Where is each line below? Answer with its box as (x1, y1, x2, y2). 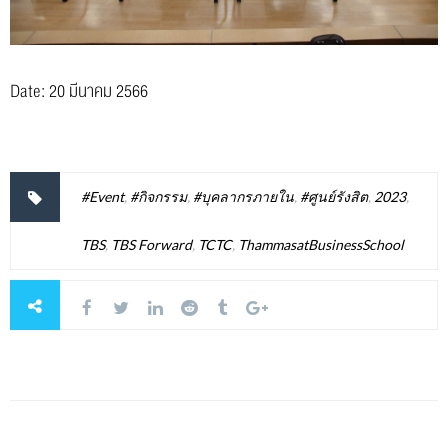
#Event (81, 187, 124, 205)
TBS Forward (111, 235, 192, 253)
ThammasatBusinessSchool (238, 235, 404, 253)
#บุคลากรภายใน (193, 187, 294, 205)
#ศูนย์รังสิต (300, 187, 368, 205)
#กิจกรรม (130, 187, 187, 205)
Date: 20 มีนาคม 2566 (10, 76, 148, 106)
